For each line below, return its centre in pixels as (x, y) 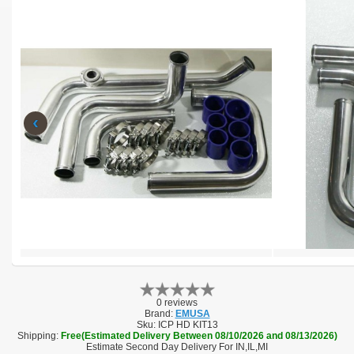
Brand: (158, 313)
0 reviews (177, 302)
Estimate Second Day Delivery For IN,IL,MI (177, 346)
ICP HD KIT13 (188, 324)
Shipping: (38, 335)
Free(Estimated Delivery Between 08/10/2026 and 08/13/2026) (199, 335)
